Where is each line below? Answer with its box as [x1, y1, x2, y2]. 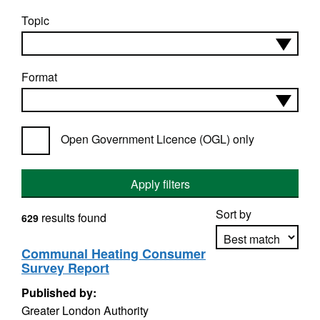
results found [39, 209, 106, 226]
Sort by [216, 206, 251, 222]
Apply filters [130, 176, 190, 192]
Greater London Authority [21, 302, 149, 319]
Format [21, 69, 57, 85]
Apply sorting [224, 270, 291, 287]
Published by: [21, 284, 96, 301]
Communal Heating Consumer [21, 244, 206, 263]
